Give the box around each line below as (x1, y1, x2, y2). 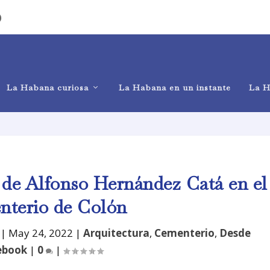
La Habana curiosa (7, 82, 89, 93)
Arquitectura (83, 225, 150, 240)
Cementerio (154, 225, 215, 240)
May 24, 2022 (8, 225, 74, 240)
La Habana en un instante (119, 82, 231, 93)
